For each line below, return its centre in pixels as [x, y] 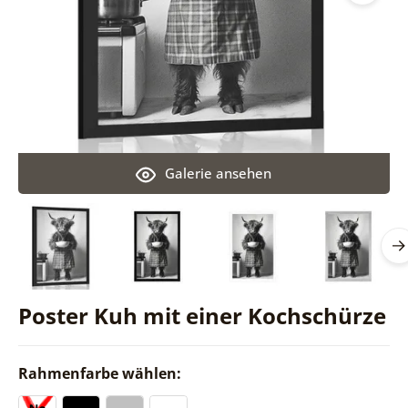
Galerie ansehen [219, 173]
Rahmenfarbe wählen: [101, 373]
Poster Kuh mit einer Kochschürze [202, 315]
